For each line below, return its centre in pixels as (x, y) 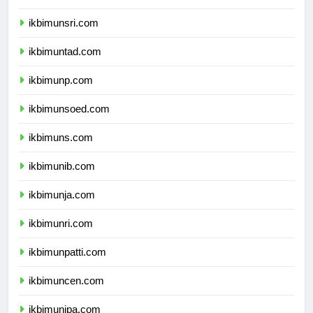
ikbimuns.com (61, 150)
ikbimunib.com (62, 179)
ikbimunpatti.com (67, 265)
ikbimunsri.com (64, 36)
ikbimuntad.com (65, 64)
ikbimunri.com (61, 236)
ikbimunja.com (62, 208)
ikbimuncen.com (66, 293)
